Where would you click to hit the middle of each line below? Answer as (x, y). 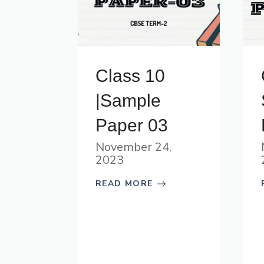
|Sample (128, 100)
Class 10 (130, 76)
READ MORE (124, 184)
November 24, (133, 147)
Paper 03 (132, 125)
